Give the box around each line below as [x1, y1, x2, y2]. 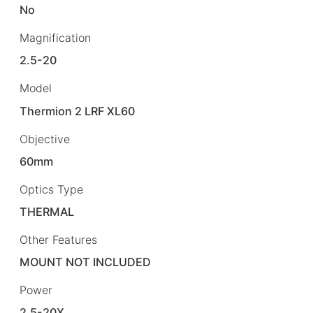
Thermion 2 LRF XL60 [20, 103, 136, 118]
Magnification [20, 31, 91, 45]
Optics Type [20, 182, 83, 196]
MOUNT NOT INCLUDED [20, 254, 152, 269]
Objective [20, 131, 70, 146]
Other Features [20, 232, 97, 247]
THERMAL [20, 204, 75, 219]
